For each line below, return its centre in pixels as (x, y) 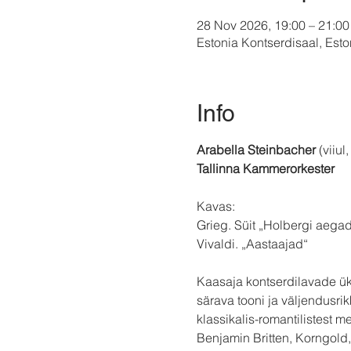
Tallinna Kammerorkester (265, 169)
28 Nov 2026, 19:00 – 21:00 (273, 25)
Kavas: (215, 206)
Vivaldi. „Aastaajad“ (252, 244)
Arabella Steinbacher (256, 150)
